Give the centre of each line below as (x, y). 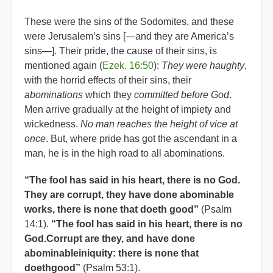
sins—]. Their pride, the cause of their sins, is (121, 51)
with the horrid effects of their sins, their (108, 80)
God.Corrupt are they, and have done (110, 239)
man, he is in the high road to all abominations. (125, 153)
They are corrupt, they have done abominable (129, 195)
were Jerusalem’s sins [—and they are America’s (129, 36)
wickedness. (52, 124)
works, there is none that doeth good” (112, 209)
